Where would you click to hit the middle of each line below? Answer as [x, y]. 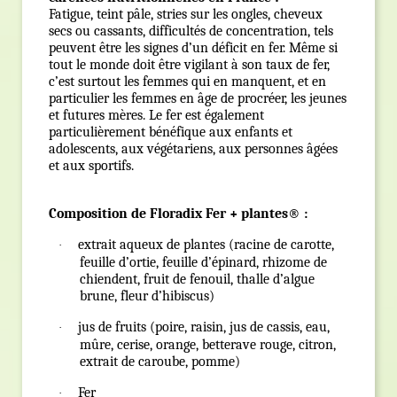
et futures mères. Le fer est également [156, 116]
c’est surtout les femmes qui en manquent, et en [187, 82]
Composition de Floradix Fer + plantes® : [178, 214]
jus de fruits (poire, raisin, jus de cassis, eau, [204, 327]
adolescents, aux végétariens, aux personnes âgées [193, 149]
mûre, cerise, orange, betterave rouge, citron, [208, 345]
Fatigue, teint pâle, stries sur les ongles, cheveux [186, 15]
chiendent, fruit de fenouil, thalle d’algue [197, 280]
